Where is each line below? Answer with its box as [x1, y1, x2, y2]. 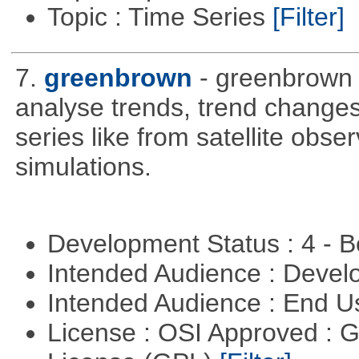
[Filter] [272, 2, 345, 32]
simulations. [14, 152, 151, 182]
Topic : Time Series [46, 2, 272, 32]
